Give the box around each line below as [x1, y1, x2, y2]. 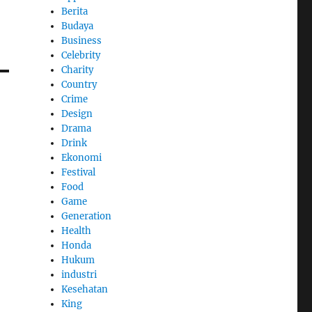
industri [61, 268, 97, 281]
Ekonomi [61, 151, 102, 164]
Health [61, 224, 92, 237]
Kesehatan [61, 283, 109, 295]
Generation [61, 210, 112, 222]
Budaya [61, 19, 94, 32]
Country [61, 78, 97, 91]
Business [61, 34, 102, 47]
